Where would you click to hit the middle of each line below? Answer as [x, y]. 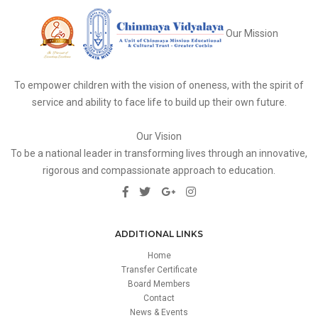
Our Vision [159, 136]
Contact [159, 298]
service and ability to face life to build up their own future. [159, 102]
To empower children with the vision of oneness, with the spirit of [159, 85]
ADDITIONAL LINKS [159, 234]
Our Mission [252, 33]
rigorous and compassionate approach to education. [159, 170]
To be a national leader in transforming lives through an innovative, [159, 153]
